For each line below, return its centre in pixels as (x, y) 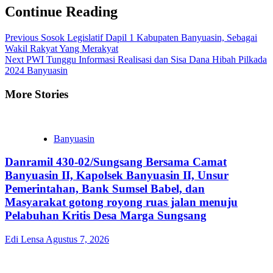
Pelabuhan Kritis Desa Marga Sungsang (106, 216)
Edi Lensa (25, 239)
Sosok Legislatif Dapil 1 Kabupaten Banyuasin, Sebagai (148, 38)
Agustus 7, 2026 (77, 239)
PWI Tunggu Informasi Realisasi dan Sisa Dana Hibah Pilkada (145, 60)
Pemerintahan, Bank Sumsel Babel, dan (105, 189)
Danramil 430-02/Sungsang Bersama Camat (116, 162)
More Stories (37, 94)
